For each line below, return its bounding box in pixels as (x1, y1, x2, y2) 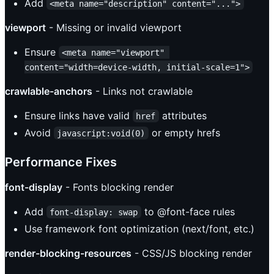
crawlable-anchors (5, 84, 92, 97)
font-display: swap (50, 207, 138, 217)
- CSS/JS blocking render (131, 246, 252, 259)
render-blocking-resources (5, 246, 131, 259)
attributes (158, 109, 207, 122)
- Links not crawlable (92, 84, 193, 97)
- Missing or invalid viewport (46, 21, 182, 34)
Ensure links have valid (24, 109, 133, 122)
